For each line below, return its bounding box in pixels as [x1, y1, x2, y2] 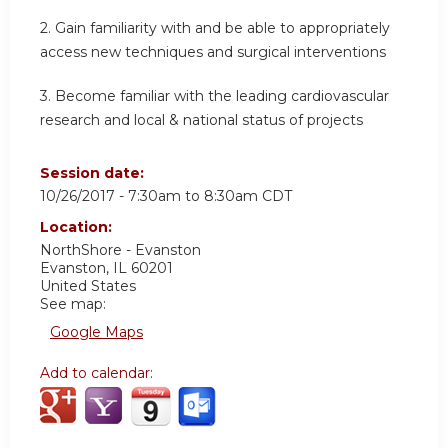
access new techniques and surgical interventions [40, 43, 386, 62]
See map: [40, 295, 106, 314]
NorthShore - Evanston [40, 241, 201, 260]
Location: [40, 218, 116, 237]
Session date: [40, 164, 148, 183]
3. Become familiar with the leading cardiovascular [40, 86, 389, 105]
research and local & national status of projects [40, 110, 363, 129]
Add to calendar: [40, 364, 157, 383]
